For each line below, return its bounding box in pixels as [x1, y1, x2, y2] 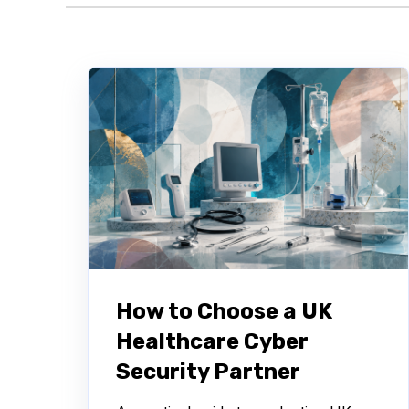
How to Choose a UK [116, 298, 332, 324]
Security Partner [116, 358, 300, 384]
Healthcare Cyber [116, 328, 309, 354]
